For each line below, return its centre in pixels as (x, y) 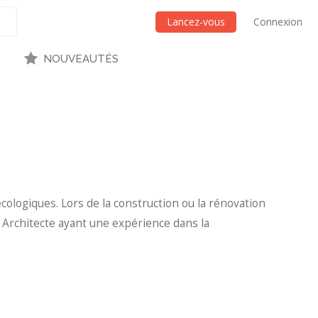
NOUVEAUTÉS (81, 59)
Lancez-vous (196, 22)
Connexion (278, 22)
